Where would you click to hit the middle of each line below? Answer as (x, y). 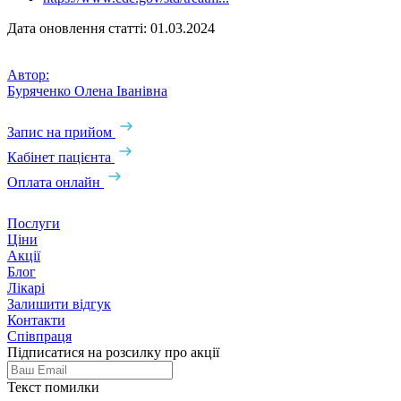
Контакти (36, 320)
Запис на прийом (60, 132)
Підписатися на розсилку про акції (113, 352)
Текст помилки (53, 387)
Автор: (28, 74)
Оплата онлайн (54, 182)
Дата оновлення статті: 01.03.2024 (111, 28)
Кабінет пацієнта (59, 157)
